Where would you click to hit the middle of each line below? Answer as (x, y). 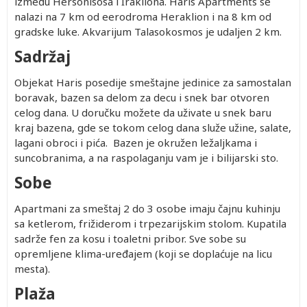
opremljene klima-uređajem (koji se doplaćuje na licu (143, 254)
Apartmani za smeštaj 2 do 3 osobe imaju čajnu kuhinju (147, 208)
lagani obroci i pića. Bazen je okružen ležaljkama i (136, 143)
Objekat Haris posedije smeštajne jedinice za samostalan (153, 82)
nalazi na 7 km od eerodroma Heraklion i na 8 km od (143, 16)
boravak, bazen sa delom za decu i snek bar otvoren (142, 97)
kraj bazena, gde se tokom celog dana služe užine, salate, (153, 127)
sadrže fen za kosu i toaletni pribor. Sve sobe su (130, 238)
